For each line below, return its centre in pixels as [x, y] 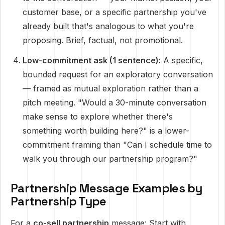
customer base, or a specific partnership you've [115, 12]
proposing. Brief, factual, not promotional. [103, 40]
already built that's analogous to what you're [108, 26]
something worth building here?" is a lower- [106, 131]
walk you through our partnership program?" [110, 159]
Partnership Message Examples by [106, 188]
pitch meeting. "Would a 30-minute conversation [115, 102]
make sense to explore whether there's [98, 117]
